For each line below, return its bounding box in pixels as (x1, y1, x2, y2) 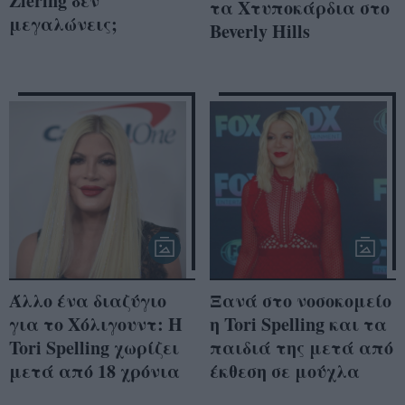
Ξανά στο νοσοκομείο (210, 287, 391, 315)
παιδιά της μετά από (210, 334, 393, 362)
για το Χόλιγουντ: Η (9, 311, 183, 338)
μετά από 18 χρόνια (9, 358, 180, 385)
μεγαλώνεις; (9, 11, 118, 38)
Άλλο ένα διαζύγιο (9, 287, 166, 315)
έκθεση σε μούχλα (210, 358, 360, 385)
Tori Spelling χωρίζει (9, 334, 179, 362)
